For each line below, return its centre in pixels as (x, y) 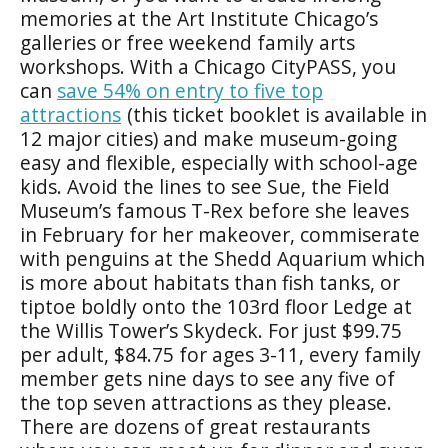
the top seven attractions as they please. (206, 402)
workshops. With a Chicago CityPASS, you (208, 66)
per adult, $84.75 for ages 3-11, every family (220, 354)
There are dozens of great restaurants (195, 426)
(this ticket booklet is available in (274, 114)
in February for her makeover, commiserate (220, 234)
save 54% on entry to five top (190, 90)
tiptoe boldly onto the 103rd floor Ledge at (216, 306)
